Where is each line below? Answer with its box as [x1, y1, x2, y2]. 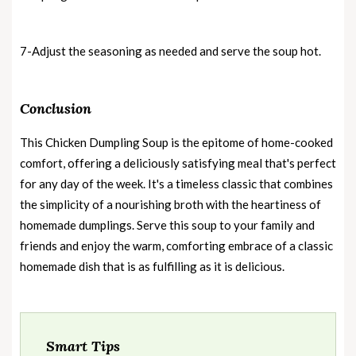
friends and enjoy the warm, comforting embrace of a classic [20, 238, 333, 253]
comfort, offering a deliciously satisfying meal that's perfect [20, 155, 336, 170]
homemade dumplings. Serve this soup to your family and [20, 217, 315, 232]
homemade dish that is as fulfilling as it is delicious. [20, 258, 284, 273]
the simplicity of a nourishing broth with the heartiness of [20, 196, 321, 211]
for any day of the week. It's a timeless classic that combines [20, 176, 333, 191]
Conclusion [20, 99, 91, 118]
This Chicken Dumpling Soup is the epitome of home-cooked [20, 134, 333, 149]
